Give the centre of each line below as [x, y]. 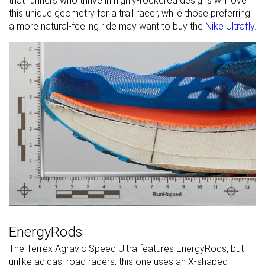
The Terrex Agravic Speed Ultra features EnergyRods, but [126, 249]
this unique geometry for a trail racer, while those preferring [130, 13]
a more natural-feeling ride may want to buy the [107, 26]
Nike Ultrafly [230, 26]
